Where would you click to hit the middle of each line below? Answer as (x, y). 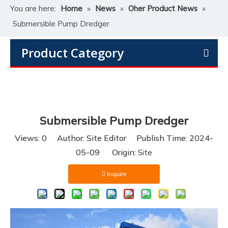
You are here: (33, 8)
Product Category (73, 53)
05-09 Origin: (107, 152)
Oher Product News (163, 8)
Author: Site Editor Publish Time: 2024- (130, 138)
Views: (28, 138)
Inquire (117, 174)
